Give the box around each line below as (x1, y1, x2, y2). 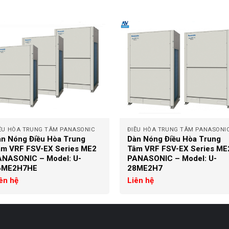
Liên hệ (127, 176, 154, 186)
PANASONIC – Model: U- (127, 154, 217, 164)
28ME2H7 (127, 164, 163, 173)
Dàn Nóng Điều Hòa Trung (127, 134, 221, 144)
